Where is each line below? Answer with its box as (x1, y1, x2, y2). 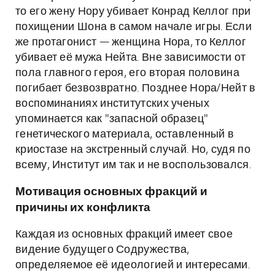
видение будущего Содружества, (15, 244, 190, 255)
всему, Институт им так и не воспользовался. (15, 160, 251, 171)
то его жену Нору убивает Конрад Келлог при (15, 6, 251, 17)
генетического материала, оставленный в (15, 129, 234, 140)
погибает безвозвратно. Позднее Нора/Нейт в (15, 83, 256, 94)
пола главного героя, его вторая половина (15, 68, 239, 79)
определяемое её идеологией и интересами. (15, 260, 250, 271)
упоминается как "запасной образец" (15, 114, 209, 125)
